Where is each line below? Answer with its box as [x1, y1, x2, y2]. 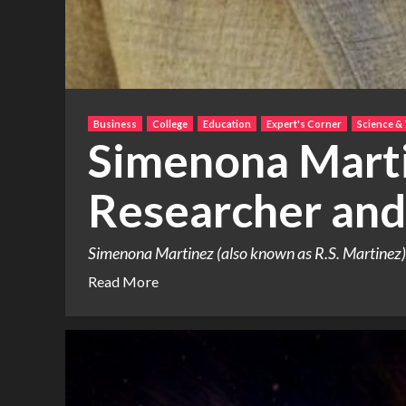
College [152, 118, 188, 130]
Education [203, 118, 251, 130]
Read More [88, 273, 159, 291]
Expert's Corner [266, 118, 342, 130]
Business [93, 118, 137, 130]
